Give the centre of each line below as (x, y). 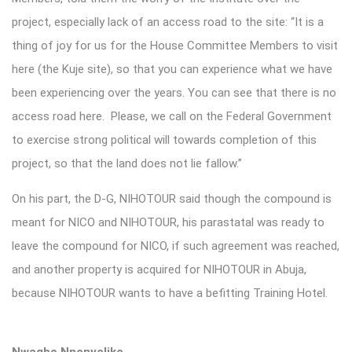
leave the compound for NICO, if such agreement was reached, (176, 246)
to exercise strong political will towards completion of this (164, 139)
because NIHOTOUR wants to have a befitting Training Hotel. (176, 293)
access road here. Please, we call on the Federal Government (172, 116)
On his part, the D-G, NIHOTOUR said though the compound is (172, 198)
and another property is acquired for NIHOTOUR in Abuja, (159, 269)
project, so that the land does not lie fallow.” (127, 163)
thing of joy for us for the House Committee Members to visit (175, 45)
